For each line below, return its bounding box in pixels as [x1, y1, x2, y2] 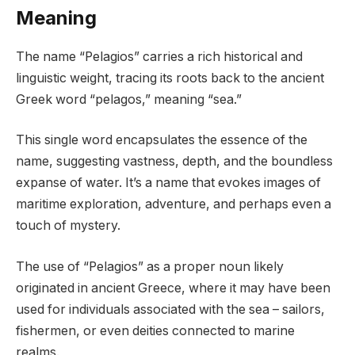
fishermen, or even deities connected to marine [16, 323, 295, 338]
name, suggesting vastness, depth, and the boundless [16, 154, 333, 170]
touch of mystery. [16, 218, 120, 234]
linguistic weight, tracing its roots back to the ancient [16, 70, 324, 86]
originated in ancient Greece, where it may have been [16, 280, 330, 296]
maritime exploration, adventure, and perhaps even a [16, 197, 331, 212]
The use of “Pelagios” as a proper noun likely [16, 258, 284, 274]
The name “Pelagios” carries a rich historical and [16, 48, 303, 64]
